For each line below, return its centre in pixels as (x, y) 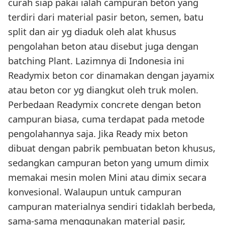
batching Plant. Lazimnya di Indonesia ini (96, 61)
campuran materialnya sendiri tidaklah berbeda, (112, 206)
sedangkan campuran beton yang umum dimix (108, 163)
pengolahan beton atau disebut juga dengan (103, 46)
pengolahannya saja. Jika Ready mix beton (98, 134)
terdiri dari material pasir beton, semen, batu (106, 17)
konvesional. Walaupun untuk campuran (95, 192)
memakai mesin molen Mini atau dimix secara (107, 177)
